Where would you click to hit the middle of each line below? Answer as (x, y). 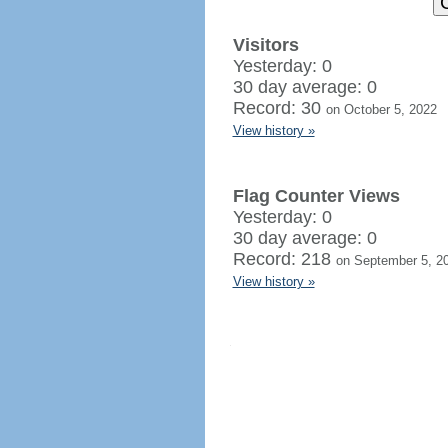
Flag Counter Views (316, 196)
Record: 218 (284, 259)
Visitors (265, 45)
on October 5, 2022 (381, 109)
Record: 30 (279, 108)
